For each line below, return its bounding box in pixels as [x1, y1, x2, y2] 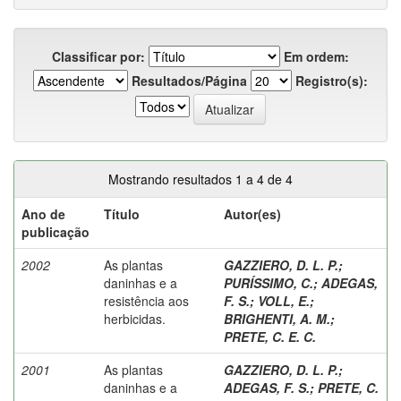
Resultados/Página [132, 71, 247, 90]
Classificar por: [52, 47, 145, 65]
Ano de [21, 204, 65, 223]
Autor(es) [224, 204, 281, 223]
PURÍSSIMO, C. [224, 273, 313, 292]
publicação [21, 222, 90, 241]
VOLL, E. [258, 291, 310, 310]
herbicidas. [104, 309, 166, 328]
